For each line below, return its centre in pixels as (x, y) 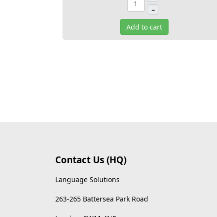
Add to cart (144, 27)
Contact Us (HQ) (91, 160)
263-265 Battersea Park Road (102, 199)
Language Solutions (87, 179)
